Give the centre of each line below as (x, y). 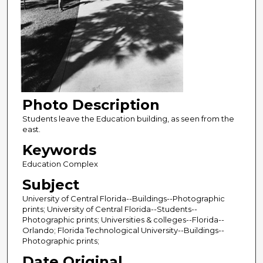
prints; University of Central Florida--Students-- (109, 209)
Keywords (59, 150)
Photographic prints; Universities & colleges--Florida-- (123, 220)
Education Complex (60, 164)
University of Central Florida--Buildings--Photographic (123, 199)
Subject (50, 185)
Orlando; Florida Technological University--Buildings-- (123, 230)
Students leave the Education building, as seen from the (128, 119)
